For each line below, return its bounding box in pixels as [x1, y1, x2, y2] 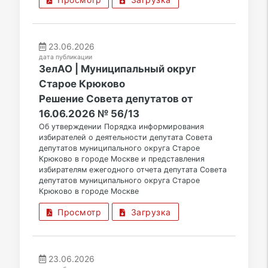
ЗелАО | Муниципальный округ [38, 63, 196, 75]
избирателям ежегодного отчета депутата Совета [38, 165, 227, 175]
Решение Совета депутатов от [38, 93, 193, 105]
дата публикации [38, 53, 92, 62]
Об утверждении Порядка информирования [38, 122, 204, 132]
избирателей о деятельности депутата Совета [38, 133, 212, 142]
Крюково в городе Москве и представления [38, 154, 205, 164]
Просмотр [52, 207, 102, 218]
